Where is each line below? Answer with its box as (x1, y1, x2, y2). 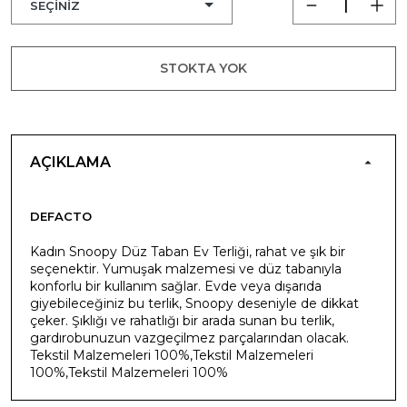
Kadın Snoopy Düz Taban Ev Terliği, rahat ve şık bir (30, 243, 345, 260)
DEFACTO (30, 208, 92, 223)
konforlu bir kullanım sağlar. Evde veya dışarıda (30, 277, 322, 294)
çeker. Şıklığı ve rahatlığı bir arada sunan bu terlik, (30, 312, 334, 329)
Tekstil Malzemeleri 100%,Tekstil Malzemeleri (30, 346, 313, 363)
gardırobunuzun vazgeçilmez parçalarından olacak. (30, 329, 349, 346)
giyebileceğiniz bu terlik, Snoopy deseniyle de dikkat (30, 294, 359, 312)
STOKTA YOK (160, 59, 247, 76)
